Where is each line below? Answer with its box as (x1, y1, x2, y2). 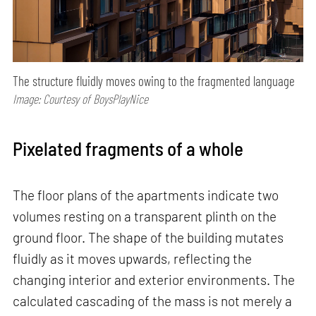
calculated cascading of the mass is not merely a (13, 292, 293, 309)
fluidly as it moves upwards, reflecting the (13, 250, 253, 267)
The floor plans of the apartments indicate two (13, 186, 279, 203)
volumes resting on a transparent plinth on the (13, 207, 277, 224)
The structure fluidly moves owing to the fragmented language (13, 73, 296, 90)
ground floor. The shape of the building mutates (13, 229, 284, 245)
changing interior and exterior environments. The (13, 271, 296, 288)
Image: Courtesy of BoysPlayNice (13, 91, 149, 107)
